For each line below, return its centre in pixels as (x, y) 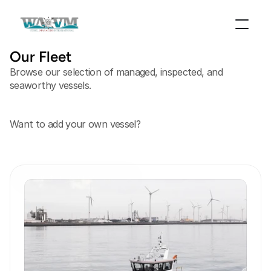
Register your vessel (71, 178)
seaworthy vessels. (51, 85)
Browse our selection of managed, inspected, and (116, 72)
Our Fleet (41, 57)
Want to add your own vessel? (75, 124)
